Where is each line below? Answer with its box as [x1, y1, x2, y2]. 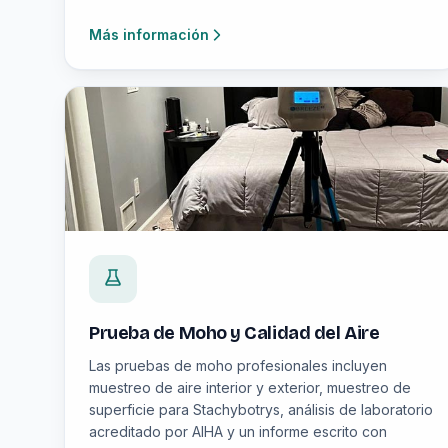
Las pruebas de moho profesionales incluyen [89, 357, 387, 374]
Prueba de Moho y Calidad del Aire [89, 322, 380, 344]
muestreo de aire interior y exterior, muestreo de [89, 379, 411, 396]
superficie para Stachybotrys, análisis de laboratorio [89, 401, 433, 418]
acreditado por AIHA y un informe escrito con [89, 423, 387, 440]
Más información [89, 26, 209, 43]
